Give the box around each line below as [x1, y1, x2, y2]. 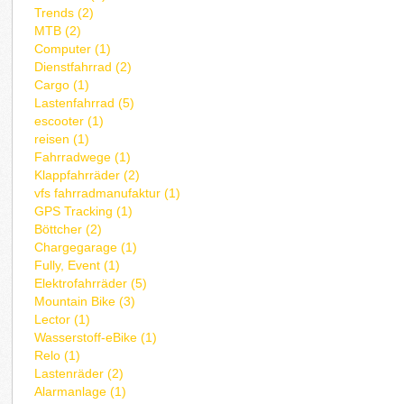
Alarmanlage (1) [34, 384, 127, 399]
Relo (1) [34, 348, 81, 363]
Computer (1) [34, 41, 112, 57]
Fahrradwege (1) [34, 150, 132, 165]
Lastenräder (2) [34, 366, 124, 381]
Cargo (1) [34, 78, 90, 93]
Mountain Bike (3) [34, 294, 136, 309]
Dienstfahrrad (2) [34, 60, 133, 75]
